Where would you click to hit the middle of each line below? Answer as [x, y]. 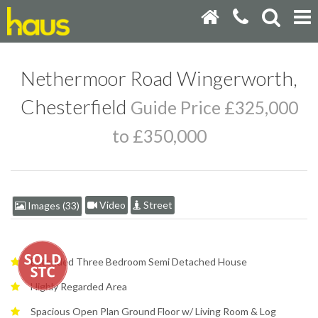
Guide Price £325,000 [214, 107]
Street [157, 204]
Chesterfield [75, 106]
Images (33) [53, 205]
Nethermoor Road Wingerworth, [159, 78]
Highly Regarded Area [79, 286]
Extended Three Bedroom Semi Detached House [139, 261]
